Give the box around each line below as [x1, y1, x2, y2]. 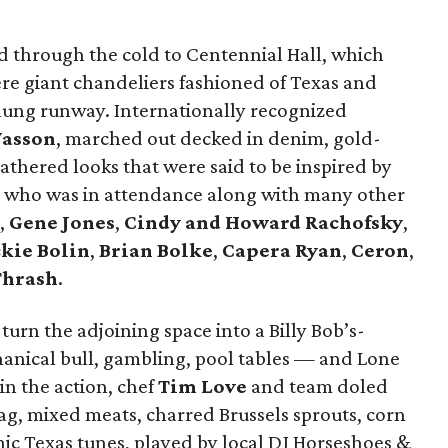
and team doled [247, 374, 388, 398]
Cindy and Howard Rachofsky [124, 210, 403, 234]
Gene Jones [9, 210, 115, 234]
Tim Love [158, 374, 247, 398]
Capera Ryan [222, 238, 342, 262]
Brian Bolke [99, 238, 213, 262]
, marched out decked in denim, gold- [56, 126, 381, 150]
